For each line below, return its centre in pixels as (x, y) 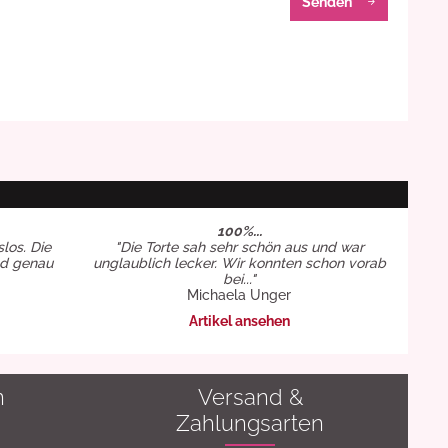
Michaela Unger (239, 295)
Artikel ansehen (239, 321)
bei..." (239, 279)
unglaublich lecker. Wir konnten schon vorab (239, 263)
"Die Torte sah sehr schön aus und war (239, 247)
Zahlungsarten (250, 423)
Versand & (250, 397)
